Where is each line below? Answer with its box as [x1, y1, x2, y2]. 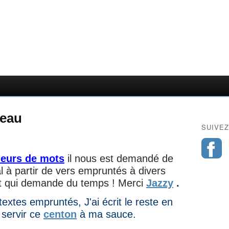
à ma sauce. [77, 209, 139, 220]
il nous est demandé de [64, 153, 173, 164]
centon [43, 209, 77, 220]
